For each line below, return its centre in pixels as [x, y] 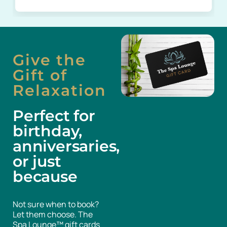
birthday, [48, 131]
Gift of [40, 75]
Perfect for [54, 116]
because [45, 177]
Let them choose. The [53, 214]
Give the [49, 60]
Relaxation [60, 90]
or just [37, 161]
